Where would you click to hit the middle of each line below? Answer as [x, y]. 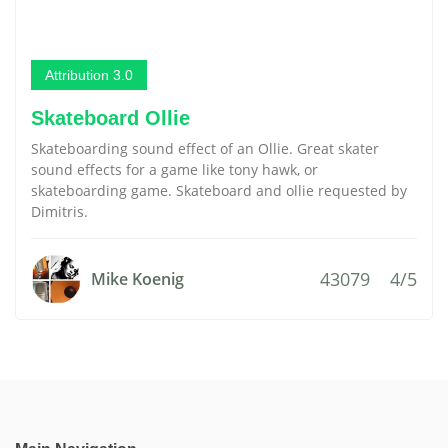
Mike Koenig [137, 279]
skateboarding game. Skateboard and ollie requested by [219, 190]
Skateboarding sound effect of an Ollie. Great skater [205, 148]
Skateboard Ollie [110, 118]
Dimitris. [59, 211]
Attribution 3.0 [89, 75]
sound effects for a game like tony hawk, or [174, 169]
